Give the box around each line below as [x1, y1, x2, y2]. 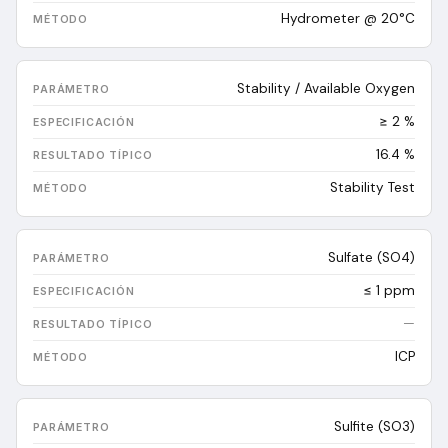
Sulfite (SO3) [334, 418, 415, 435]
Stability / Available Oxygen [237, 80, 415, 97]
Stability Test [330, 179, 415, 196]
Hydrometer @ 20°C [281, 10, 415, 27]
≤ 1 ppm [363, 282, 415, 299]
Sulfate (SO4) [328, 249, 415, 266]
